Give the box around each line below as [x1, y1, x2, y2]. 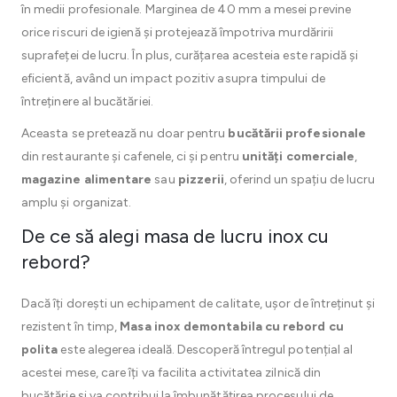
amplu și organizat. [21, 195, 132, 210]
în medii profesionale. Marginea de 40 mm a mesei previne [21, 2, 351, 17]
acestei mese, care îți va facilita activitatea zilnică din [21, 365, 322, 380]
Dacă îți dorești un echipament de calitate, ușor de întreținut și [21, 296, 376, 311]
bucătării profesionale [228, 126, 366, 141]
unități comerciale [241, 149, 355, 164]
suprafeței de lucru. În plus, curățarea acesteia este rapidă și [21, 48, 359, 63]
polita [21, 342, 58, 357]
